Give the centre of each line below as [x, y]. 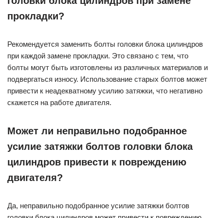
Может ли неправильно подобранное [97, 131]
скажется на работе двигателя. [59, 103]
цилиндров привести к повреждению [97, 162]
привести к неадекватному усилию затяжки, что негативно [105, 91]
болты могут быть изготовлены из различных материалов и [108, 68]
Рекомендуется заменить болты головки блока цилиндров [105, 44]
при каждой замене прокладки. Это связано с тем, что [98, 56]
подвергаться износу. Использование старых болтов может [107, 79]
